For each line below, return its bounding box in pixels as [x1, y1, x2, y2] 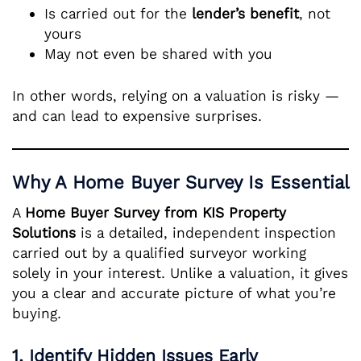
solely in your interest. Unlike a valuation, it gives [12, 263, 348, 282]
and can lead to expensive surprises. [12, 106, 262, 125]
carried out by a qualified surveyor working [12, 243, 306, 262]
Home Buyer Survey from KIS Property [25, 203, 286, 222]
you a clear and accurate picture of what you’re [12, 284, 336, 302]
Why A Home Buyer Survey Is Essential [12, 172, 349, 194]
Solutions [12, 223, 76, 242]
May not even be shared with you [44, 44, 272, 63]
